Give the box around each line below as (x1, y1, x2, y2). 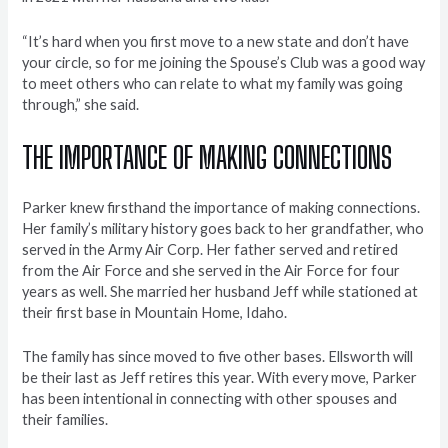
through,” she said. (22, 95, 140, 113)
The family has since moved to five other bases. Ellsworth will (22, 348, 414, 366)
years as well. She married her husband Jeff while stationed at (22, 282, 419, 300)
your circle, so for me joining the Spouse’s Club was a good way (22, 53, 426, 71)
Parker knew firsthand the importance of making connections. (22, 198, 421, 216)
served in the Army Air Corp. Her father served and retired (22, 240, 399, 258)
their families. (22, 411, 109, 429)
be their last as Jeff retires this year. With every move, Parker (22, 369, 418, 387)
